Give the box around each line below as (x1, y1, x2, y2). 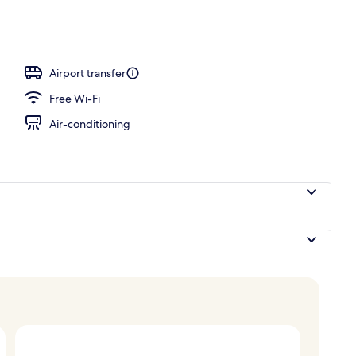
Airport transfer (49, 65, 126, 80)
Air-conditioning (49, 116, 130, 131)
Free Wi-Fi (49, 91, 100, 106)
